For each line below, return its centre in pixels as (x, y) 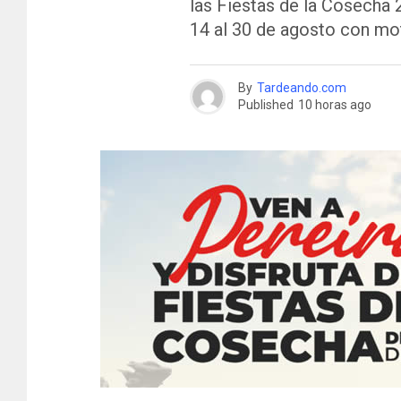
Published (266, 105)
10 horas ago (335, 105)
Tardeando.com (302, 88)
